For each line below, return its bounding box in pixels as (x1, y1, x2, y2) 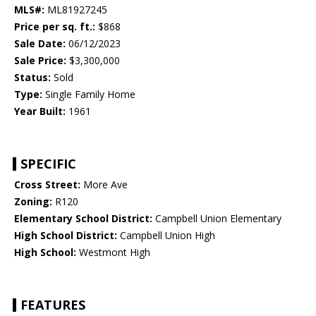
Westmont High (76, 245, 150, 259)
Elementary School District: (14, 211, 152, 225)
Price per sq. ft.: (14, 19, 95, 33)
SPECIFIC (20, 154, 76, 172)
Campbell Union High (117, 228, 215, 242)
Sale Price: (14, 53, 66, 67)
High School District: (14, 228, 117, 242)
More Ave (80, 177, 128, 191)
